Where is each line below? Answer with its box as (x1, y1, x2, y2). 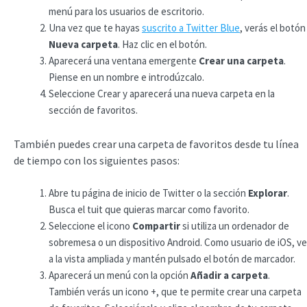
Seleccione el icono (49, 219, 132, 233)
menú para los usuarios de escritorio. (49, 4, 204, 18)
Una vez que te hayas (49, 21, 142, 34)
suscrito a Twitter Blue (142, 21, 240, 34)
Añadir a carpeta (191, 269, 268, 282)
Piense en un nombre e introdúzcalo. (49, 70, 204, 84)
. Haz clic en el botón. (118, 37, 207, 51)
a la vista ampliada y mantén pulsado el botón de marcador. (49, 252, 295, 266)
